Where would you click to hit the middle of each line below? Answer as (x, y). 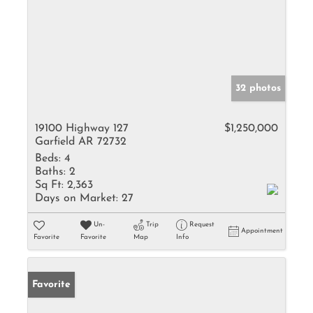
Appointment (262, 231)
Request (202, 225)
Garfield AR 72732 (81, 142)
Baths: (50, 172)
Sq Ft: (49, 185)
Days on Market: (77, 198)
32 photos (258, 88)
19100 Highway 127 (82, 129)
